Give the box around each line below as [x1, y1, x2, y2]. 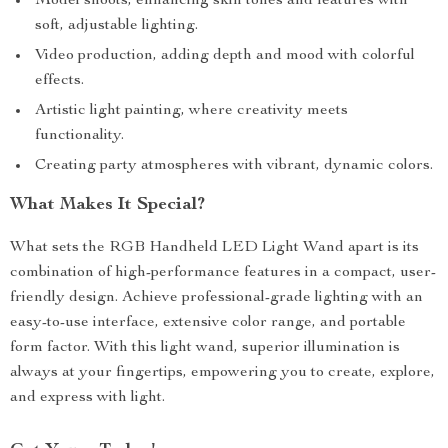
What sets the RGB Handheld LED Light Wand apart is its [10, 240, 419, 256]
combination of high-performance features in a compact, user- [10, 265, 436, 281]
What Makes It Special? [10, 196, 205, 214]
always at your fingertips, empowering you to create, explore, [10, 365, 435, 381]
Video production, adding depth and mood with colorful [35, 48, 415, 64]
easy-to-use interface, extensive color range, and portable [10, 315, 406, 331]
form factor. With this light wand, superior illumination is [10, 340, 400, 356]
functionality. [35, 128, 124, 144]
